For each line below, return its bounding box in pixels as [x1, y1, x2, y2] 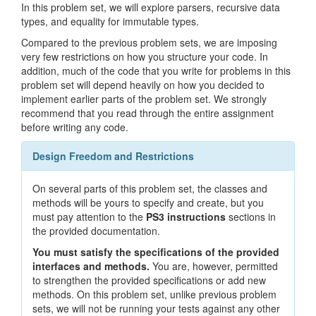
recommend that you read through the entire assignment [21, 106, 274, 120]
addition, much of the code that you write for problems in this [21, 63, 291, 78]
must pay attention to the [32, 209, 146, 224]
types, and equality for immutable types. [21, 14, 199, 28]
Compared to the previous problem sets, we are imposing [21, 35, 277, 49]
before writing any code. [21, 120, 128, 134]
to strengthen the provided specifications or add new [32, 273, 266, 287]
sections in [229, 209, 276, 224]
